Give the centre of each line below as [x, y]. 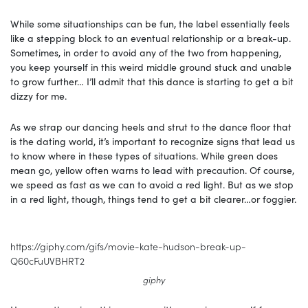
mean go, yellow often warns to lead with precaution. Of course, [152, 170]
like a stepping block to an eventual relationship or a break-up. [151, 38]
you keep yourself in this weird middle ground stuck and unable [151, 67]
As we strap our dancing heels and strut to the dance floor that [151, 127]
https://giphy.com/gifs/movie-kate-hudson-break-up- [128, 246]
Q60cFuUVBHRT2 [47, 261]
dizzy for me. [40, 96]
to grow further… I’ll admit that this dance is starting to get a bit [152, 81]
